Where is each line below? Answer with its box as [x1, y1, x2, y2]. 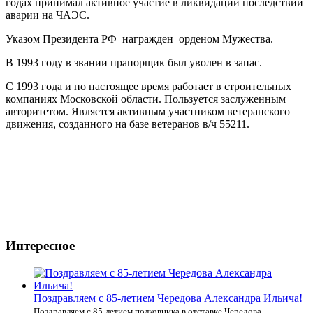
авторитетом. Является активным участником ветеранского [6, 105, 290, 117]
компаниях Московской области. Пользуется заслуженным [6, 92, 286, 105]
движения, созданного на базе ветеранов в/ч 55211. [6, 117, 249, 130]
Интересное [6, 238, 75, 254]
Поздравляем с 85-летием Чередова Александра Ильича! [34, 291, 303, 304]
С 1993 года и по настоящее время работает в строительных [6, 80, 291, 92]
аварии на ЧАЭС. [6, 8, 89, 21]
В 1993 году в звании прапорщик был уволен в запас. [6, 56, 262, 68]
